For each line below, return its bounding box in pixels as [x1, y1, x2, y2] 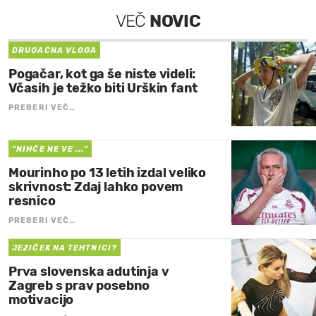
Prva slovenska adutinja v [8, 264, 169, 280]
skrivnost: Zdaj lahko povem [8, 179, 183, 195]
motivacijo [8, 292, 74, 308]
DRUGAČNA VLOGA [12, 46, 97, 56]
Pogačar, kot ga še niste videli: [8, 66, 196, 83]
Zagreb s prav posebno [8, 278, 150, 294]
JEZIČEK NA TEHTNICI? [12, 243, 117, 253]
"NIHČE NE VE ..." [12, 145, 88, 154]
